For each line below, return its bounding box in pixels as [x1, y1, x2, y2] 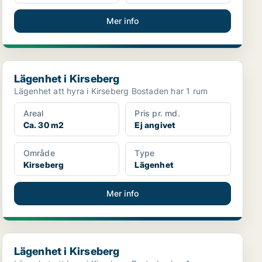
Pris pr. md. [135, 108, 180, 118]
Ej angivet [135, 120, 175, 130]
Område [23, 148, 55, 158]
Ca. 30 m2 [23, 120, 64, 130]
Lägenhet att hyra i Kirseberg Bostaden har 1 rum [131, 86, 208, 96]
